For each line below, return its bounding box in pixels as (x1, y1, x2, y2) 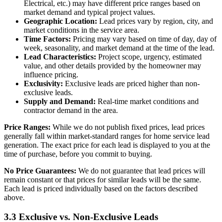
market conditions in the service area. (24, 26, 139, 35)
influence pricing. (24, 70, 78, 79)
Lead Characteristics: (24, 53, 96, 61)
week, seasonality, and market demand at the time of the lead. (24, 44, 215, 53)
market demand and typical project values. (24, 8, 155, 17)
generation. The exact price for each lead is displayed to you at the (4, 141, 210, 150)
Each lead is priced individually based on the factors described (4, 184, 198, 193)
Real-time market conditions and (96, 97, 199, 106)
